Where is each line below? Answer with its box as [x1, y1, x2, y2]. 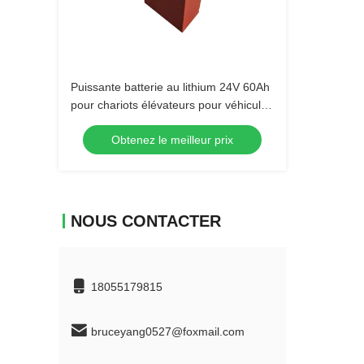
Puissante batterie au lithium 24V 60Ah [71, 80, 270, 93]
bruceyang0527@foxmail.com [91, 324, 245, 338]
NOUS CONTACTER [71, 212, 221, 230]
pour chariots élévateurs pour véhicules [71, 98, 273, 111]
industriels [71, 116, 123, 129]
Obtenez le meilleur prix [111, 133, 233, 146]
